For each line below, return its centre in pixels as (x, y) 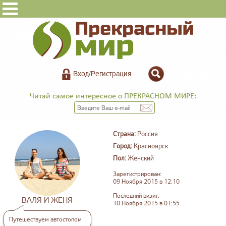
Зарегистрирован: (137, 175)
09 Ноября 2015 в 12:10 (146, 182)
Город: (122, 147)
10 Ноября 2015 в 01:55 (146, 204)
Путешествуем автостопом (45, 220)
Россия (147, 134)
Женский (140, 159)
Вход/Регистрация (102, 74)
